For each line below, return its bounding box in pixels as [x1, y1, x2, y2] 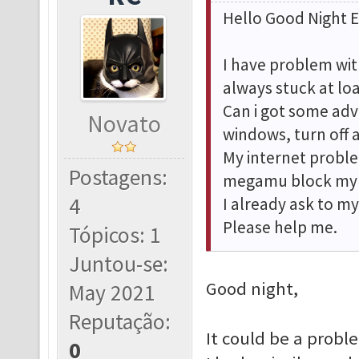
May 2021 [69, 279, 156, 307]
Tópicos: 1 [69, 221, 162, 249]
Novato [87, 109, 162, 139]
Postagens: [69, 163, 168, 192]
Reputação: [69, 308, 171, 336]
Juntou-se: [69, 250, 169, 278]
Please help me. [222, 216, 337, 238]
